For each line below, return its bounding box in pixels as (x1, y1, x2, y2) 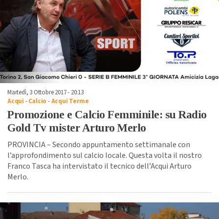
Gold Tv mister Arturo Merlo (7, 121, 146, 134)
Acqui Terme (51, 96, 89, 106)
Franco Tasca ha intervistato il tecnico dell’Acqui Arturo (7, 160, 192, 172)
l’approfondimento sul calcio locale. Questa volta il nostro (7, 150, 202, 161)
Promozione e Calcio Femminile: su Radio (7, 108, 207, 121)
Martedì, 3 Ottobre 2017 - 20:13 (7, 88, 84, 97)
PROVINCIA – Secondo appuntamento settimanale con (7, 139, 190, 150)
